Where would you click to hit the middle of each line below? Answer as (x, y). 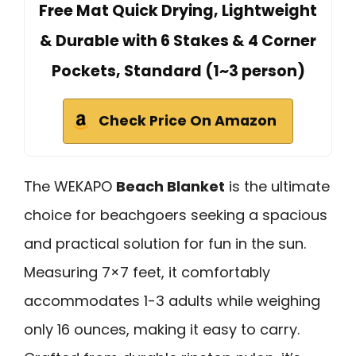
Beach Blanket (170, 186)
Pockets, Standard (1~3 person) (178, 71)
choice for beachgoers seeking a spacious (176, 215)
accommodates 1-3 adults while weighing (172, 300)
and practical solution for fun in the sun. (165, 243)
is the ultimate (277, 186)
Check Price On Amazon (188, 120)
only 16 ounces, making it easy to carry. (162, 329)
